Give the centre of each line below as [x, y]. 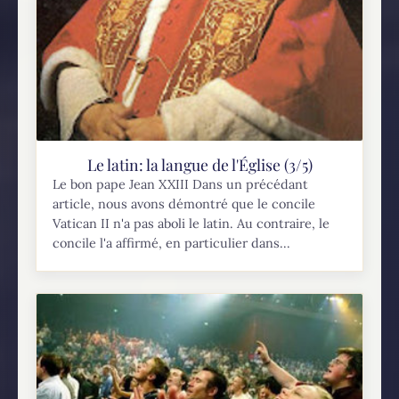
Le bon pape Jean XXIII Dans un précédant [181, 185]
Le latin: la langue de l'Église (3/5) [199, 165]
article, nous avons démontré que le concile [184, 204]
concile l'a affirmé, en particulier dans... [172, 244]
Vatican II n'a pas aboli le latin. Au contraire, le [191, 224]
